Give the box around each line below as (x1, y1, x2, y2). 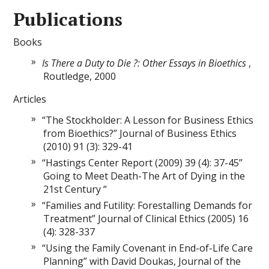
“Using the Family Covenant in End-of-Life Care (42, 241, 253, 255)
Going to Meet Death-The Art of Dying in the (43, 169, 246, 183)
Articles (13, 92, 47, 106)
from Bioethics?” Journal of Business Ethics (43, 126, 237, 140)
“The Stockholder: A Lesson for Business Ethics (42, 113, 254, 127)
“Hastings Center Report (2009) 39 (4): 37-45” (42, 156, 243, 169)
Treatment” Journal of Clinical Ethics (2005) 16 (43, 211, 249, 225)
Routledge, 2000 (43, 69, 116, 83)
